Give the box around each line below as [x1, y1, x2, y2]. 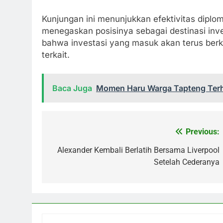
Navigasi [51, 127, 98, 141]
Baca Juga [52, 83, 92, 93]
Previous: [186, 126, 220, 136]
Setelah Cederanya [154, 157, 220, 167]
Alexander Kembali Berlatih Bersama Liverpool [57, 145, 220, 155]
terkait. [42, 50, 70, 60]
